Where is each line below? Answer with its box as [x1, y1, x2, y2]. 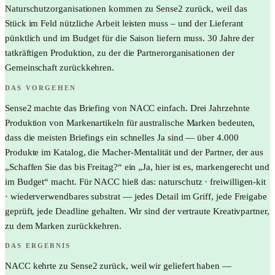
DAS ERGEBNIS [5, 242, 71, 250]
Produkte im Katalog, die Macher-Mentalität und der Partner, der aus [5, 147, 264, 157]
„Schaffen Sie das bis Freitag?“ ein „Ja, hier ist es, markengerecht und [5, 161, 269, 172]
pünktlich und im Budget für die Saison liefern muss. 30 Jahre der [5, 33, 255, 44]
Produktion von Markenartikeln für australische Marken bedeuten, [5, 117, 255, 128]
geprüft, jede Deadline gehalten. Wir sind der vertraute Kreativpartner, [5, 206, 269, 216]
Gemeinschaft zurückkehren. [5, 63, 115, 73]
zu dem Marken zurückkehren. [5, 220, 122, 231]
